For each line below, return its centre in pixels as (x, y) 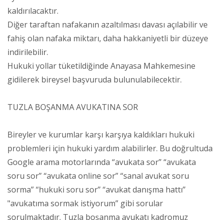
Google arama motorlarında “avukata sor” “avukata (102, 162)
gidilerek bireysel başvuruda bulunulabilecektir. (95, 79)
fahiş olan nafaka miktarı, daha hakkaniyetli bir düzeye (108, 38)
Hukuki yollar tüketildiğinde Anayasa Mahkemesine (101, 66)
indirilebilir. (28, 52)
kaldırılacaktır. (33, 11)
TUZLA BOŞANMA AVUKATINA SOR (73, 107)
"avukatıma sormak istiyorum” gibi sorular (85, 203)
